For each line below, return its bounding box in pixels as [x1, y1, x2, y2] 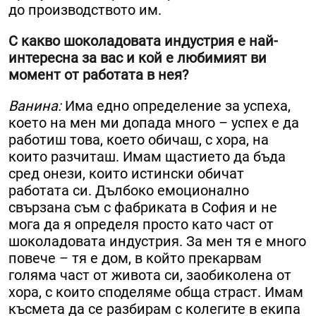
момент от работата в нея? [8, 66, 188, 83]
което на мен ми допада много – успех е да [8, 114, 299, 131]
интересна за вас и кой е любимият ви [8, 49, 267, 66]
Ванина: [8, 97, 65, 114]
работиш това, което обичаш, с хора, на [8, 130, 269, 148]
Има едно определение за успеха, [65, 97, 291, 114]
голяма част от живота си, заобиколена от [8, 266, 291, 284]
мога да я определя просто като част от [8, 215, 274, 233]
